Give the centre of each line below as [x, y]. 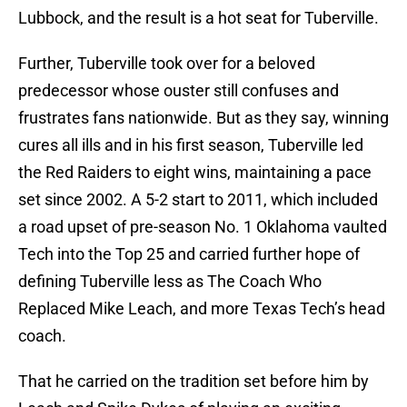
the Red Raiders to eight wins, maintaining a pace [195, 173]
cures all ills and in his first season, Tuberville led [191, 145]
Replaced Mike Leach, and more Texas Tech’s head [202, 309]
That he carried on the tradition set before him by [194, 382]
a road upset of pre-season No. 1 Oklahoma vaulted [203, 227]
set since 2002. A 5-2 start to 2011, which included [198, 200]
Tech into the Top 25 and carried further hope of [189, 254]
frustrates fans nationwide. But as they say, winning [203, 118]
